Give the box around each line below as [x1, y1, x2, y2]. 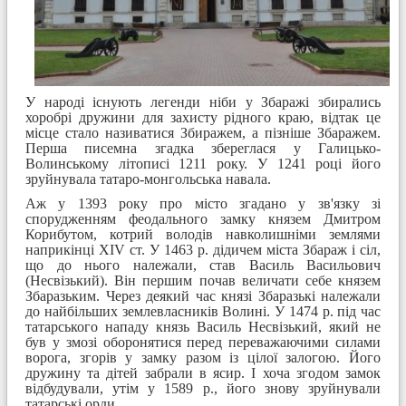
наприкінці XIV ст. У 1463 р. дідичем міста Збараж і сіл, [25, 241, 381, 257]
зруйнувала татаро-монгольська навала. [25, 170, 271, 187]
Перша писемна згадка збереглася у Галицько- [25, 140, 381, 156]
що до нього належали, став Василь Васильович [25, 256, 381, 273]
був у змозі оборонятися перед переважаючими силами [25, 333, 381, 350]
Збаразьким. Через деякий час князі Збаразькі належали [25, 287, 381, 304]
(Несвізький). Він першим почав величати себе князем [25, 272, 381, 288]
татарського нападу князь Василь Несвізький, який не [25, 318, 381, 334]
